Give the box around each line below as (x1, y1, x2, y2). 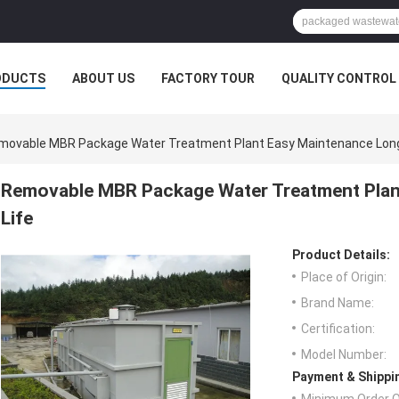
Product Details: (292, 248, 390, 263)
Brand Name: (301, 296, 374, 311)
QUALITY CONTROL (281, 71, 396, 85)
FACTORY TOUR (161, 71, 255, 85)
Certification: (301, 322, 375, 337)
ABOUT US (72, 71, 134, 85)
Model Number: (301, 347, 387, 362)
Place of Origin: (301, 270, 387, 285)
